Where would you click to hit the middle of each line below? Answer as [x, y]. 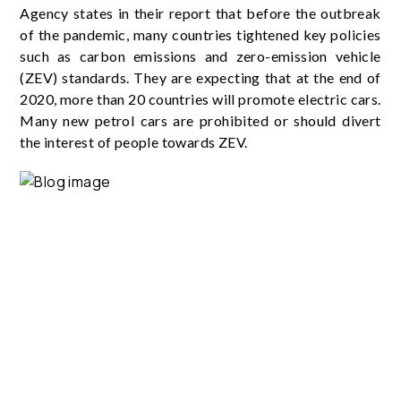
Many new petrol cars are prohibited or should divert [200, 120]
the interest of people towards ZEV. [134, 141]
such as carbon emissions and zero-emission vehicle [200, 55]
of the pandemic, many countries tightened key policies [200, 34]
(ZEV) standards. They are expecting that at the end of [200, 77]
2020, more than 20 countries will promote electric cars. [200, 98]
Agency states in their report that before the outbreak [200, 13]
